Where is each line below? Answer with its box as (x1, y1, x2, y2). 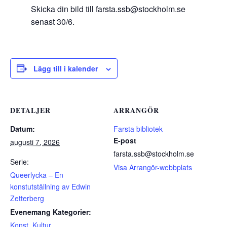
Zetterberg (10, 193, 44, 203)
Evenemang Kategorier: (10, 206, 91, 217)
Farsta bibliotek (113, 123, 163, 134)
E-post (113, 135, 136, 145)
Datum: (10, 123, 35, 134)
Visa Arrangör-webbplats (113, 162, 192, 172)
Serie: (10, 156, 29, 167)
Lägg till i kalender (33, 63, 98, 73)
